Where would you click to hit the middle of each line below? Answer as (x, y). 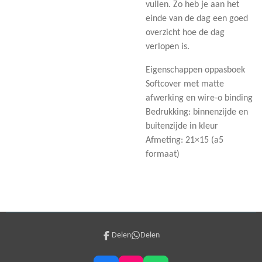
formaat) (163, 155)
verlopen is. (168, 46)
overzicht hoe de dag (185, 32)
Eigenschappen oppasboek (195, 70)
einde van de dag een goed (197, 18)
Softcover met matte (185, 85)
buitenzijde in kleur (182, 127)
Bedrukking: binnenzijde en (197, 113)
